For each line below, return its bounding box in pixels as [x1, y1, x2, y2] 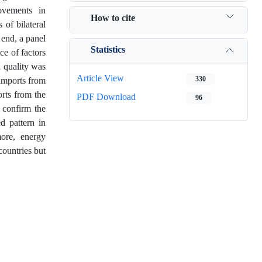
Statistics [91, 43, 125, 55]
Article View [77, 73, 124, 84]
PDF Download [77, 91, 136, 102]
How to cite [91, 12, 135, 23]
